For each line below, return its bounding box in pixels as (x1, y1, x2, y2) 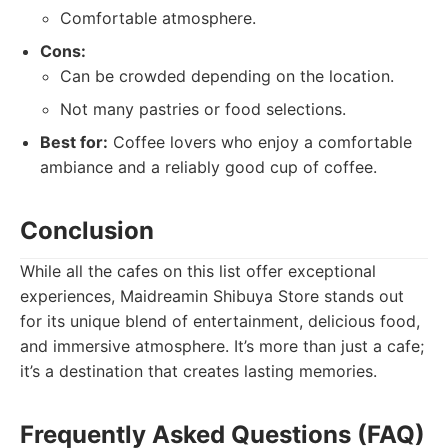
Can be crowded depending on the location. (60, 66, 394, 86)
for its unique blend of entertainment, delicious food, (20, 311, 420, 331)
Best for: (40, 132, 108, 152)
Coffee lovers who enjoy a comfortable (108, 132, 412, 152)
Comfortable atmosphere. (60, 8, 256, 28)
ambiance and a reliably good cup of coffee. (40, 157, 377, 177)
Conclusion (20, 216, 154, 245)
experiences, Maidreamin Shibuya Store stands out (20, 286, 404, 306)
